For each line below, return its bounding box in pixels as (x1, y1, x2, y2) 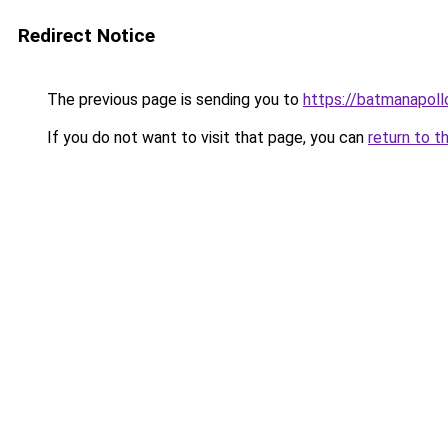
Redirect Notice (18, 24, 155, 47)
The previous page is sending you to (43, 90, 303, 109)
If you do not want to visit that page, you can (43, 128, 368, 147)
